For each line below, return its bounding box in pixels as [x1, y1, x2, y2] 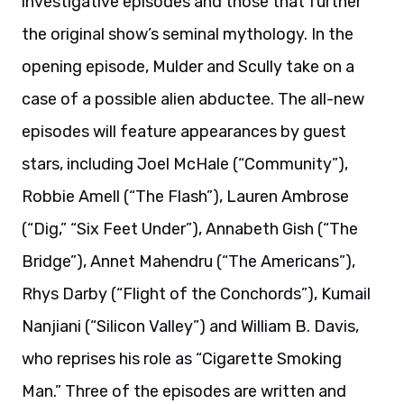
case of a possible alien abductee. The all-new [22, 88, 364, 109]
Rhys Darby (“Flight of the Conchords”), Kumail [22, 283, 371, 304]
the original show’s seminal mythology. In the [22, 23, 353, 44]
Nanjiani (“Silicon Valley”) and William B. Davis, [22, 316, 359, 336]
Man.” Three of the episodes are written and [22, 381, 346, 401]
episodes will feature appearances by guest [22, 121, 346, 142]
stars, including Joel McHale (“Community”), [22, 153, 348, 174]
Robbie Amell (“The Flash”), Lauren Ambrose [22, 186, 349, 207]
